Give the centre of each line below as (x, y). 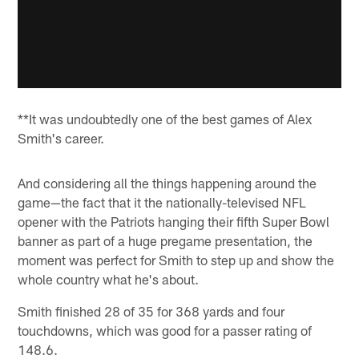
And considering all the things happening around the (167, 182)
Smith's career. (61, 137)
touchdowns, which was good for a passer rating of (165, 330)
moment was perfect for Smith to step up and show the (176, 259)
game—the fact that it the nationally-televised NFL (162, 202)
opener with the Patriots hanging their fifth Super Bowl (174, 221)
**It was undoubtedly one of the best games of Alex (165, 118)
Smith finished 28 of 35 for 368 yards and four (151, 311)
